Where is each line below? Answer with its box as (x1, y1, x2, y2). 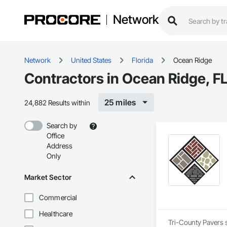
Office (47, 131, 64, 140)
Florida (132, 56, 153, 65)
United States (71, 56, 111, 65)
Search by (47, 121, 77, 130)
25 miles (104, 97, 136, 108)
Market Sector (24, 173, 71, 182)
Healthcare (39, 209, 73, 218)
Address (47, 141, 72, 150)
